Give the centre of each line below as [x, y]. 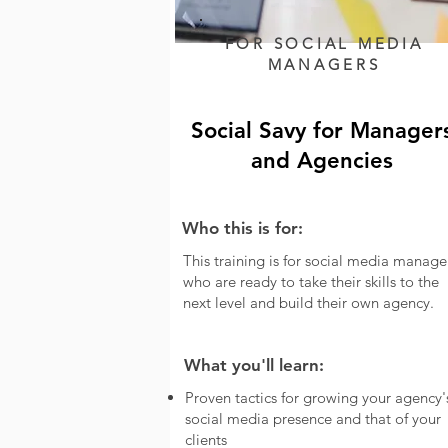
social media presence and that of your [312, 418]
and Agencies [322, 160]
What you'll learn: [253, 365]
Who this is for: [242, 228]
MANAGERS [324, 64]
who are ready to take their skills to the [310, 281]
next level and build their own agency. [308, 302]
